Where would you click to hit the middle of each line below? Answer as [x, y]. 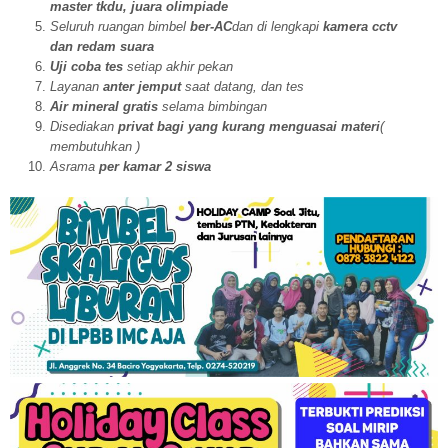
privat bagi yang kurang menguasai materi [249, 126]
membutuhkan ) [95, 146]
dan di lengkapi [277, 26]
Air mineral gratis [106, 106]
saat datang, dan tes [244, 86]
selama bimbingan [214, 106]
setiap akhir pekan [180, 66]
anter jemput [144, 86]
